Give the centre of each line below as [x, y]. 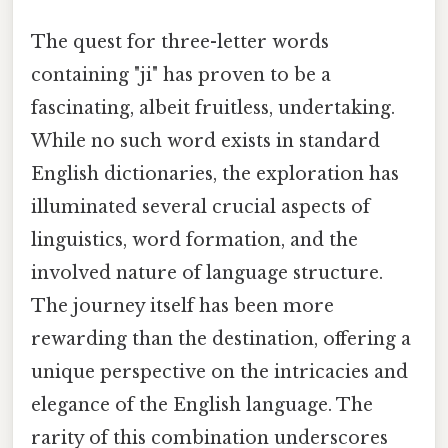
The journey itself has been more [182, 306]
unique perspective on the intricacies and [219, 372]
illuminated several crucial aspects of [200, 207]
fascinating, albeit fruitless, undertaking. [213, 108]
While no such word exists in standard [205, 141]
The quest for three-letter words [180, 42]
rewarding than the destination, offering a [221, 339]
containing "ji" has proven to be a [181, 75]
